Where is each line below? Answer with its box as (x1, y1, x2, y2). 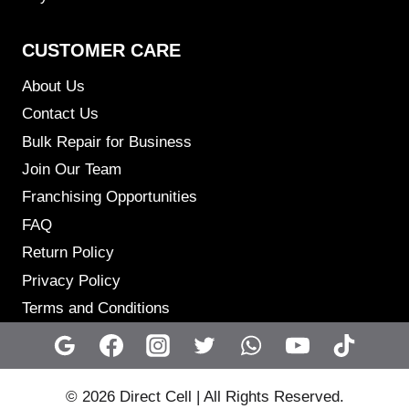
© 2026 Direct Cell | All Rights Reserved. (65, 388, 344, 405)
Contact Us (22, 105, 99, 123)
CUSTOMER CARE (22, 39, 181, 60)
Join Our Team (22, 161, 121, 179)
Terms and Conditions (22, 299, 170, 318)
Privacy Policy (22, 271, 121, 289)
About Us (22, 78, 85, 96)
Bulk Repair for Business (22, 133, 192, 152)
